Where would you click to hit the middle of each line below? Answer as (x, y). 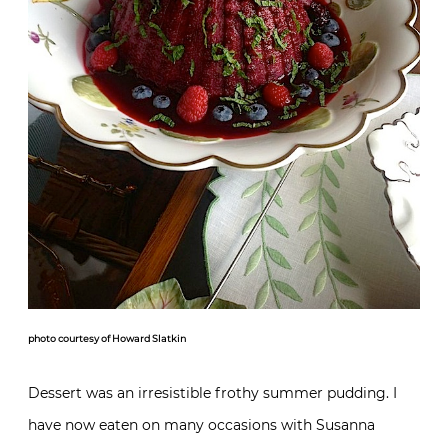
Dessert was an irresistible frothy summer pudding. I (212, 392)
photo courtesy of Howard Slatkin (107, 338)
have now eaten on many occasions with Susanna (201, 424)
